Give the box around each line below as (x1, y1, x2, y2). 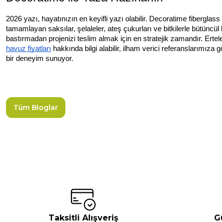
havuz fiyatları (6, 44, 51, 53)
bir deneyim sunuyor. (6, 54, 73, 62)
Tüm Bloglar (13, 103, 58, 112)
